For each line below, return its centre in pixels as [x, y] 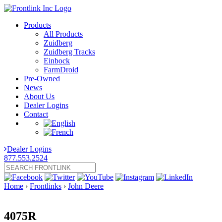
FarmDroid [61, 70]
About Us [39, 96]
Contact [36, 114]
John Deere [86, 186]
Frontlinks [46, 186]
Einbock [57, 61]
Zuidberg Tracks [69, 52]
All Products [63, 34]
